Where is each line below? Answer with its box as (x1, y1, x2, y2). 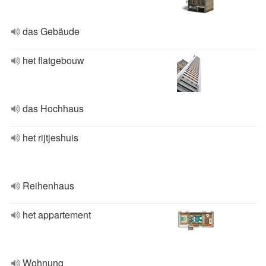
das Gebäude (23, 24, 80, 38)
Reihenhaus (23, 179, 74, 192)
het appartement (23, 208, 91, 221)
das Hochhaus (23, 102, 84, 115)
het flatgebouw (23, 53, 84, 67)
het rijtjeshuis (23, 131, 78, 144)
